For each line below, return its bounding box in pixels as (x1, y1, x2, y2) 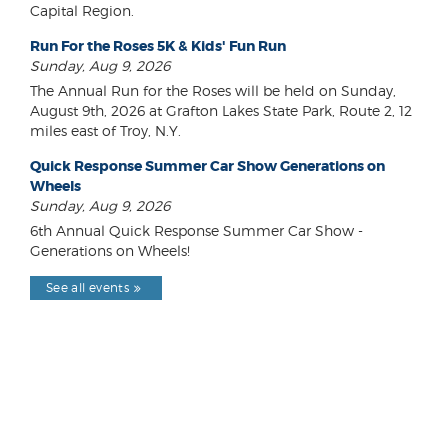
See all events (46, 280, 130, 296)
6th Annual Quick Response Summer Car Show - (30, 222, 363, 240)
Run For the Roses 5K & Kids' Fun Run (30, 37, 286, 56)
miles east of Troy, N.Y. (30, 122, 181, 140)
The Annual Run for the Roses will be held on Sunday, (30, 82, 396, 100)
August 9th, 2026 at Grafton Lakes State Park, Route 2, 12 (30, 102, 412, 120)
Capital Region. (30, 2, 134, 20)
